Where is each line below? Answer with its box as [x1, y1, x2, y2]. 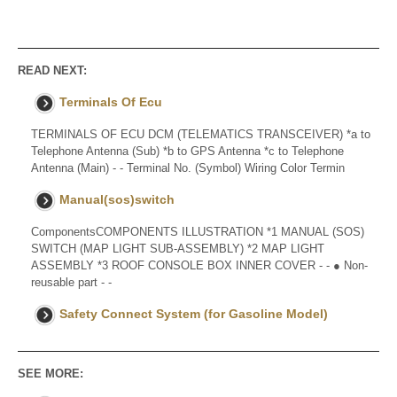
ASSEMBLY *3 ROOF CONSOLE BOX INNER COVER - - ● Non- [31, 259, 368, 273]
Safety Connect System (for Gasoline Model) [59, 307, 328, 322]
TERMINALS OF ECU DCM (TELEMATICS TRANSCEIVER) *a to [31, 128, 370, 142]
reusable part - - [31, 276, 112, 290]
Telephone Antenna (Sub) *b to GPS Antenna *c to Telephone [31, 144, 344, 159]
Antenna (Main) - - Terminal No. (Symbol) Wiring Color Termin [31, 161, 345, 175]
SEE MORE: [18, 367, 83, 381]
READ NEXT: [18, 64, 87, 78]
